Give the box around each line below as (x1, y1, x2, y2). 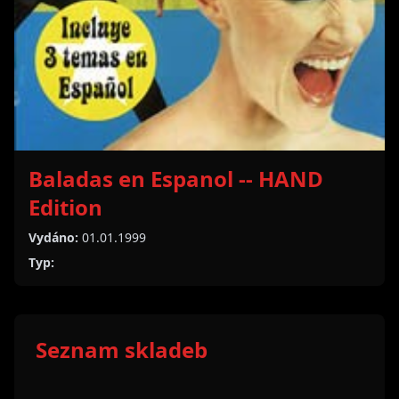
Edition (28, 192, 102, 222)
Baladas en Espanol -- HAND (28, 164, 323, 193)
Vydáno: (28, 229, 78, 246)
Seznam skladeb (36, 335, 208, 364)
